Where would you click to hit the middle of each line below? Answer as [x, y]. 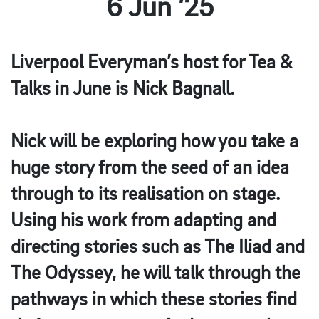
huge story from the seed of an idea [150, 169]
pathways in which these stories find [154, 300]
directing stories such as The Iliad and [158, 248]
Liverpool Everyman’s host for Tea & [152, 63]
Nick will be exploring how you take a [155, 142]
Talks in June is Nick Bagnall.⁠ [122, 90]
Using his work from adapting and [143, 221]
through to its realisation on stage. [145, 195]
